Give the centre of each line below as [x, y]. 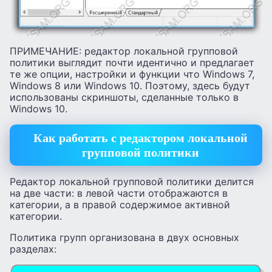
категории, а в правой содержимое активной [120, 204]
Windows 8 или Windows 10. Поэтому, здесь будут [130, 85]
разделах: [33, 249]
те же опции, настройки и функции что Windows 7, [132, 74]
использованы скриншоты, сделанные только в [124, 97]
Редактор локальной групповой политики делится [132, 181]
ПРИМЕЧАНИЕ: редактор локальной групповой [124, 51]
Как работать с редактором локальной [141, 138]
